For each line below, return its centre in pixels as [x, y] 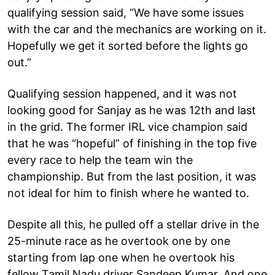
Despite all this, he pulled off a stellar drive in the [133, 224]
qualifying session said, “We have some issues [126, 12]
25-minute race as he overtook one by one [119, 241]
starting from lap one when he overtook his [121, 257]
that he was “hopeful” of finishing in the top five [132, 143]
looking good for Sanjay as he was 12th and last [132, 110]
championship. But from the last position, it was [132, 176]
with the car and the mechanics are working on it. [137, 29]
